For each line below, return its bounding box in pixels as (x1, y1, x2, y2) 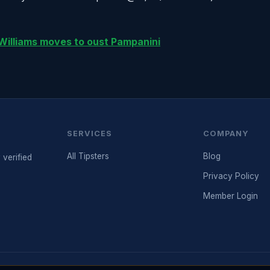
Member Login (203, 190, 259, 201)
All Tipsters (66, 151, 109, 161)
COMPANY (203, 128, 250, 138)
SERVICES (66, 128, 112, 138)
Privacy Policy (203, 171, 260, 181)
